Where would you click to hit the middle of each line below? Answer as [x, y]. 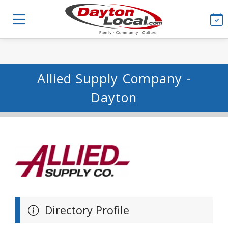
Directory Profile [85, 210]
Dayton [114, 97]
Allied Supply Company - [114, 78]
